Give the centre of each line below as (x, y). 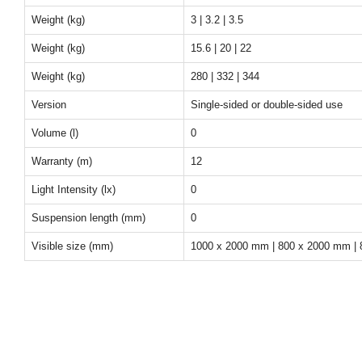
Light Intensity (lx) (74, 189)
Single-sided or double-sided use (267, 105)
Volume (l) (55, 133)
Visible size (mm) (72, 246)
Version (49, 105)
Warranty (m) (62, 161)
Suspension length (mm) (88, 218)
